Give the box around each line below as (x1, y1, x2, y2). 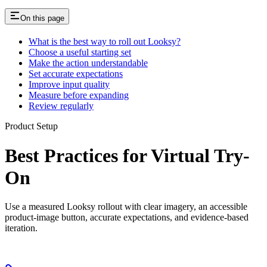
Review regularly (29, 101, 94, 111)
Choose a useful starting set (29, 47, 131, 58)
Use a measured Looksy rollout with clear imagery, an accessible (5, 201, 247, 212)
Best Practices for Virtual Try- (5, 144, 250, 166)
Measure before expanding (29, 90, 129, 101)
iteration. (5, 223, 38, 234)
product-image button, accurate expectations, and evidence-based (5, 212, 249, 223)
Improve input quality (29, 79, 110, 90)
